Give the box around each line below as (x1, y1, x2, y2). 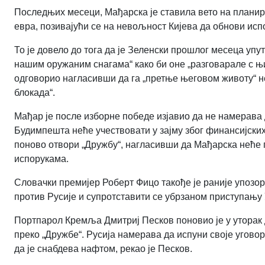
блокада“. (14, 87, 55, 98)
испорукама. (14, 153, 69, 164)
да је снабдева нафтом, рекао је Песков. (14, 243, 192, 254)
